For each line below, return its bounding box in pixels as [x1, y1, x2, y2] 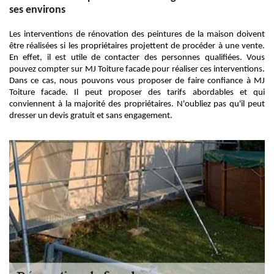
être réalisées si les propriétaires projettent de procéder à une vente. [9, 42, 265, 51]
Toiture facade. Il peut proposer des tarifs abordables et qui [9, 88, 265, 97]
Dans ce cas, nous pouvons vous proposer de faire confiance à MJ [9, 76, 265, 86]
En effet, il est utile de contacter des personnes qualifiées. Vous [9, 53, 265, 62]
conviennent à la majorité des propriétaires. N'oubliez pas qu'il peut [9, 100, 265, 109]
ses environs [9, 4, 65, 16]
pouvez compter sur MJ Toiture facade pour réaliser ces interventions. [9, 65, 265, 74]
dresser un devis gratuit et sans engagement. [9, 111, 172, 120]
